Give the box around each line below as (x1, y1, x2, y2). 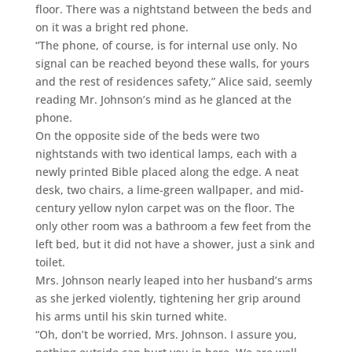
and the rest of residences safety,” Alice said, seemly (35, 73, 312, 89)
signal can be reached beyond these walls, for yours (35, 55, 310, 71)
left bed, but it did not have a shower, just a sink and (35, 236, 315, 251)
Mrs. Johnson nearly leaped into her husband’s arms (35, 272, 313, 288)
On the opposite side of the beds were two (35, 127, 259, 143)
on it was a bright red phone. (35, 19, 189, 35)
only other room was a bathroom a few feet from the (35, 218, 311, 233)
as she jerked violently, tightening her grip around (35, 290, 301, 306)
